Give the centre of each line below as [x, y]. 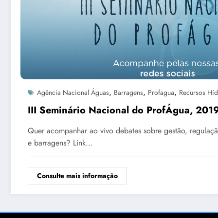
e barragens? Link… [60, 143]
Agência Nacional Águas [73, 92]
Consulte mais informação [77, 175]
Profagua [161, 92]
